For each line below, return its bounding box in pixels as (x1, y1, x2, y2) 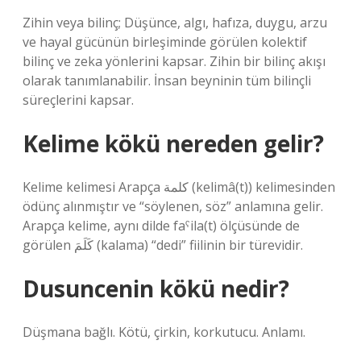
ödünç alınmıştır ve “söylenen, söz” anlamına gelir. (23, 197, 323, 215)
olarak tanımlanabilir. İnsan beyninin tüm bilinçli (23, 72, 311, 89)
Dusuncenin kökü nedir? (23, 273, 289, 304)
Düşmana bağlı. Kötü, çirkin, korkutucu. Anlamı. (23, 323, 305, 341)
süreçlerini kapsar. (23, 91, 134, 109)
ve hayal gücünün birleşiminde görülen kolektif (23, 33, 307, 51)
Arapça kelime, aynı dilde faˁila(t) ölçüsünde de (23, 217, 300, 234)
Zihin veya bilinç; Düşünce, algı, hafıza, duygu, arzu (23, 14, 327, 31)
